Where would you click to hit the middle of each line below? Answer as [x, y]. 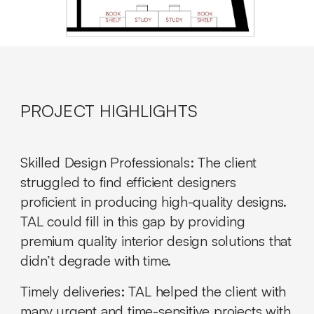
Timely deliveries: [73, 292]
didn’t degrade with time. [96, 261]
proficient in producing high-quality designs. [154, 202]
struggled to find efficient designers [128, 182]
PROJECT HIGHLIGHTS [109, 111]
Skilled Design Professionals [105, 163]
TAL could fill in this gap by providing [133, 221]
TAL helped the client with [205, 292]
